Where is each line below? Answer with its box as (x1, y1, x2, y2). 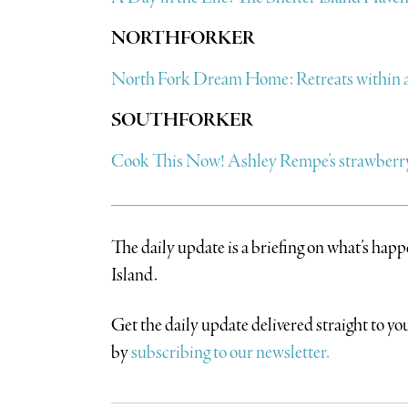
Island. (110, 262, 158, 288)
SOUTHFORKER (110, 107, 253, 133)
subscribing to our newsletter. (127, 340, 330, 365)
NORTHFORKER (110, 25, 255, 51)
